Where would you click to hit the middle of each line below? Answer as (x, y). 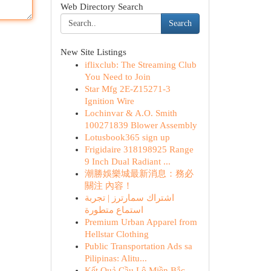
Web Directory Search (102, 7)
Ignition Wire (109, 101)
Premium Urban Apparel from (141, 222)
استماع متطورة (114, 210)
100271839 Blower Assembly (141, 125)
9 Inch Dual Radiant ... (127, 162)
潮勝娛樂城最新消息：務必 (139, 174)
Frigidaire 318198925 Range (139, 149)
